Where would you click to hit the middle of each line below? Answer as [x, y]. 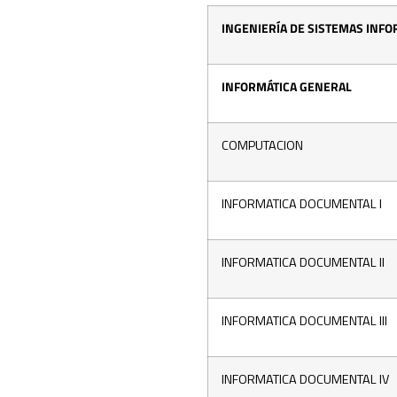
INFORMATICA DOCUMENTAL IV [305, 379]
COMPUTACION [262, 145]
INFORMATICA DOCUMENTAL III [304, 320]
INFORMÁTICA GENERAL [287, 86]
